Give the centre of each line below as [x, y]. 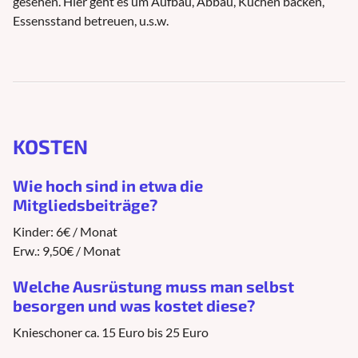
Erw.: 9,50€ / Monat [67, 250]
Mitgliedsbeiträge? [85, 204]
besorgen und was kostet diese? [134, 305]
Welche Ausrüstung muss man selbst [153, 286]
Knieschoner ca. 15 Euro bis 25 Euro [111, 332]
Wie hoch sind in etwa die [108, 185]
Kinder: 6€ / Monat [65, 231]
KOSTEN [50, 146]
